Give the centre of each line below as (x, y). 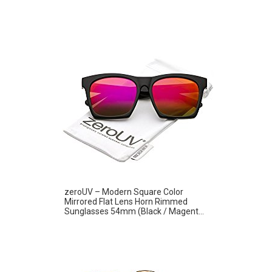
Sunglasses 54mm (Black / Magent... (134, 211)
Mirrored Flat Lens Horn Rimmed (126, 201)
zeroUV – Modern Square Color (124, 192)
